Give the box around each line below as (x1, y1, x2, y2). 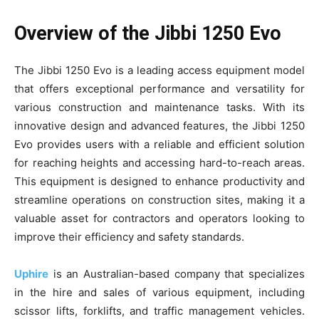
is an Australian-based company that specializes (48, 266, 305, 281)
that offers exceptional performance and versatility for (14, 81, 305, 95)
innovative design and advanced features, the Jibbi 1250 (14, 118, 305, 132)
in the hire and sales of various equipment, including (14, 285, 305, 299)
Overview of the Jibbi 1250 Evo (14, 21, 281, 45)
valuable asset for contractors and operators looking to (14, 211, 305, 225)
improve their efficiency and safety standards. (14, 229, 244, 244)
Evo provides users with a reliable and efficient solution (14, 137, 305, 151)
